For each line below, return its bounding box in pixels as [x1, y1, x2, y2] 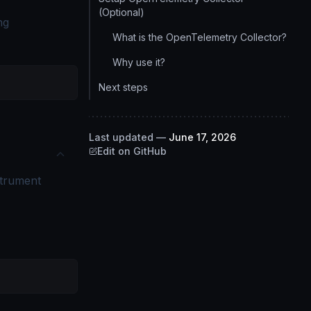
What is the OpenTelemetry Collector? [112, 31, 287, 43]
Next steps [99, 81, 148, 93]
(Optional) [99, 6, 144, 18]
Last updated [89, 131, 153, 143]
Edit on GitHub [97, 145, 167, 157]
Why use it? [112, 56, 165, 68]
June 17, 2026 [169, 131, 236, 143]
